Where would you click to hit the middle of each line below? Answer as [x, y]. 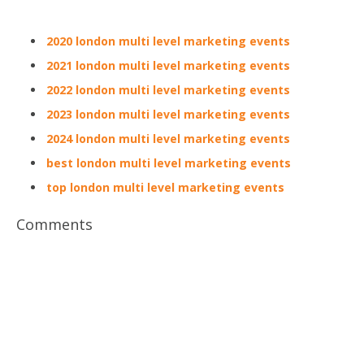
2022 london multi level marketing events [168, 90]
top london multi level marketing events [165, 187]
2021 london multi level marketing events [168, 65]
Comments [54, 224]
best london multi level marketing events [169, 163]
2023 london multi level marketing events [168, 114]
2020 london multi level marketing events [168, 41]
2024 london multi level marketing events [168, 139]
